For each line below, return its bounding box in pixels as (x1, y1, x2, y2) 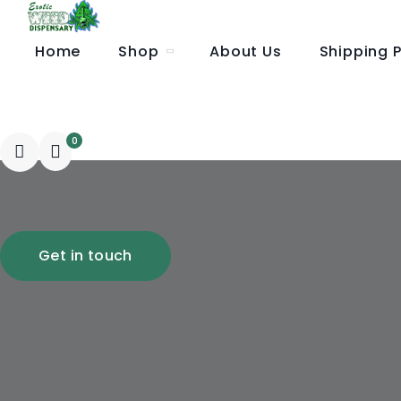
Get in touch (38, 245, 132, 266)
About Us (209, 41, 282, 62)
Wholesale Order (38, 107, 165, 127)
